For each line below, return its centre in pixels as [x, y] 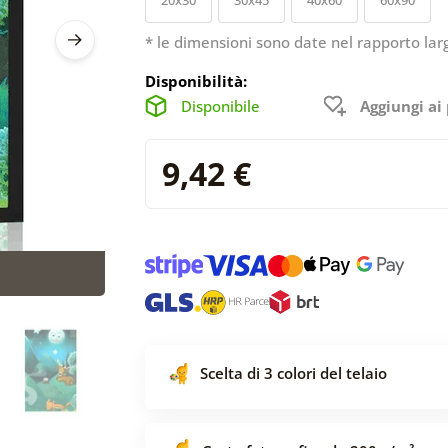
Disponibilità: [196, 80]
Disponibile [220, 105]
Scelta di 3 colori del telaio [293, 372]
